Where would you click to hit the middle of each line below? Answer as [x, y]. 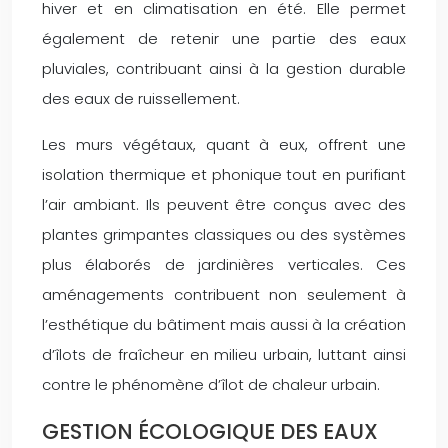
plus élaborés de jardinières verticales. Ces [224, 264]
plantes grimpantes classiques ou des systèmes [224, 234]
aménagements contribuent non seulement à [224, 294]
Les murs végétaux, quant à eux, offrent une [224, 144]
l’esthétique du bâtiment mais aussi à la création [224, 324]
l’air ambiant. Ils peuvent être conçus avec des [224, 204]
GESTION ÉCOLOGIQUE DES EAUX [210, 431]
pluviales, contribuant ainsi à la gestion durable [224, 68]
